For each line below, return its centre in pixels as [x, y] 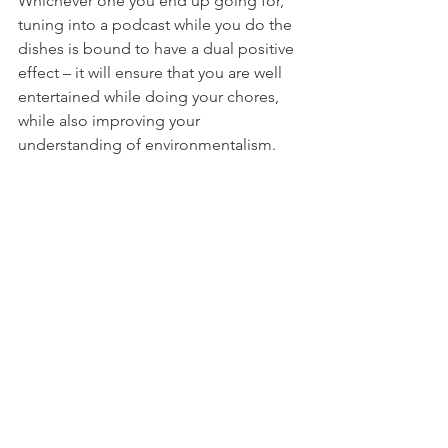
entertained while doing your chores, [150, 97]
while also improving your [111, 121]
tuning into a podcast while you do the [157, 25]
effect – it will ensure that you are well [152, 73]
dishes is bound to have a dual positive [158, 49]
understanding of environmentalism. [147, 145]
